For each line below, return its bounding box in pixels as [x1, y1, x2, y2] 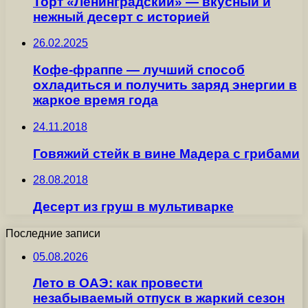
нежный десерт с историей [33, 9, 210, 24]
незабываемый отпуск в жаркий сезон [33, 291, 285, 306]
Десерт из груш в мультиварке [33, 199, 234, 214]
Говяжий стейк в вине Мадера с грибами [33, 146, 300, 161]
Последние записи [5, 227, 100, 239]
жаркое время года [33, 93, 158, 108]
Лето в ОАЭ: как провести [33, 276, 203, 291]
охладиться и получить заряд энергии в [33, 78, 297, 93]
